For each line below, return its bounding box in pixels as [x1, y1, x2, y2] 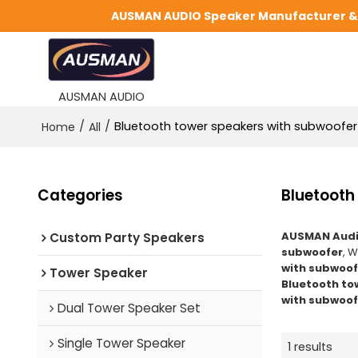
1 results [287, 339, 332, 356]
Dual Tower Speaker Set [57, 299, 201, 316]
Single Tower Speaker [57, 334, 185, 352]
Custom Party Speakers [49, 229, 205, 246]
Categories [37, 184, 123, 206]
